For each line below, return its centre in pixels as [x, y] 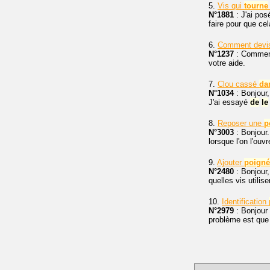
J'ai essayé [229, 102]
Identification [245, 202]
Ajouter [231, 162]
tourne [256, 6]
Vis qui [231, 6]
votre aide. [227, 63]
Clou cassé [238, 84]
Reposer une [241, 123]
